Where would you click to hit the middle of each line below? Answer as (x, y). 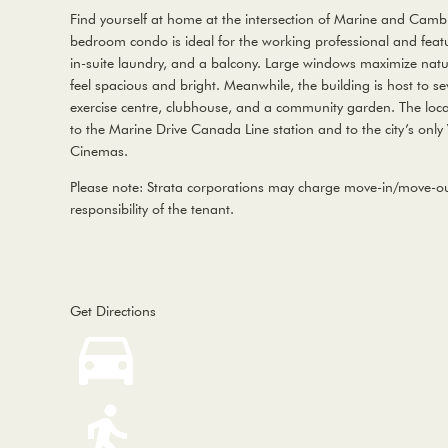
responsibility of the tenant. (152, 208)
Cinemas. (99, 150)
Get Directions (113, 310)
